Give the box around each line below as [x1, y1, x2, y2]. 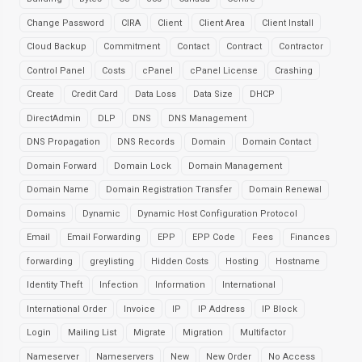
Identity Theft [27, 280, 82, 290]
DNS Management [168, 112, 246, 124]
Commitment [103, 41, 160, 52]
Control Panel [27, 65, 85, 76]
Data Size [193, 89, 233, 99]
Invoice [124, 303, 155, 314]
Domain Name [27, 184, 89, 195]
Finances [290, 232, 330, 242]
